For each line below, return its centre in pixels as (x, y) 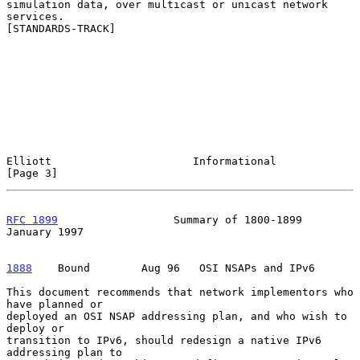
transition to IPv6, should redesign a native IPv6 (164, 340)
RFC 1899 (32, 219)
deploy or (35, 328)
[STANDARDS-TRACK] (61, 28)
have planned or (55, 304)
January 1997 (45, 231)
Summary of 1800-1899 (180, 219)
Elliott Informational (141, 161)
